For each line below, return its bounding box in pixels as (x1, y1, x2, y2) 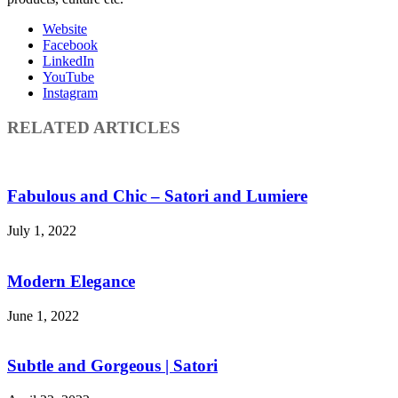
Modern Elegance (7, 271, 135, 291)
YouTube (43, 69, 94, 85)
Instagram (43, 85, 98, 101)
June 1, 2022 (7, 307, 79, 323)
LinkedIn (43, 53, 94, 69)
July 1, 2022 (7, 223, 76, 239)
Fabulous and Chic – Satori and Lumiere (7, 187, 307, 206)
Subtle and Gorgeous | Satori (7, 356, 218, 376)
